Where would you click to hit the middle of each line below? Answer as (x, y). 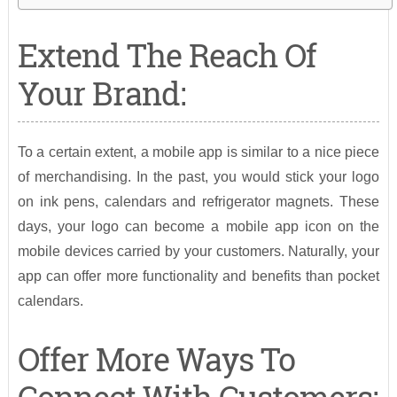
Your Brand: (101, 93)
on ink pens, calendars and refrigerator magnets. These (198, 202)
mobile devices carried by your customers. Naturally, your (198, 252)
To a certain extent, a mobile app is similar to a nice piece (198, 152)
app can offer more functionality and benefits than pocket (198, 276)
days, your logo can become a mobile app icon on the (198, 227)
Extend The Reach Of (167, 55)
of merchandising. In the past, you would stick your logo (198, 177)
